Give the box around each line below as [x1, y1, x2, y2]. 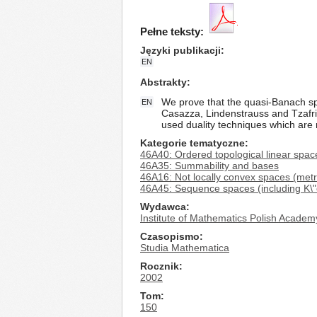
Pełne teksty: [140, 25, 204, 38]
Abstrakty [140, 76, 187, 88]
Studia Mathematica [140, 242, 229, 253]
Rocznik [140, 260, 179, 272]
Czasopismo [140, 231, 200, 242]
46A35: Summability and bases [140, 160, 279, 171]
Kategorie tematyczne [140, 137, 245, 149]
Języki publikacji [140, 45, 221, 56]
